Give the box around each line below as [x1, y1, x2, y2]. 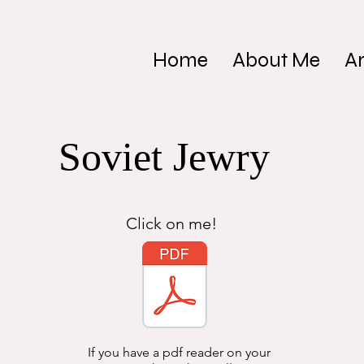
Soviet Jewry [58, 134, 270, 180]
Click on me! [126, 214, 217, 233]
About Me [232, 48, 320, 72]
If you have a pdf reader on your [88, 344, 271, 360]
